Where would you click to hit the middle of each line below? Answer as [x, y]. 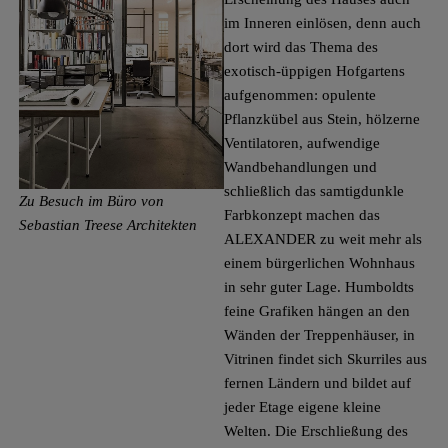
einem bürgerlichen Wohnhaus [319, 262]
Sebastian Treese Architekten [107, 225]
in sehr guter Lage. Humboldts [319, 286]
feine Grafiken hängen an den [317, 310]
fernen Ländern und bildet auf [317, 382]
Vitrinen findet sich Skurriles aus [325, 358]
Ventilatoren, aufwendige [302, 142]
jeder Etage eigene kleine [302, 406]
